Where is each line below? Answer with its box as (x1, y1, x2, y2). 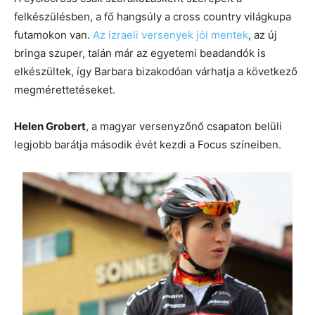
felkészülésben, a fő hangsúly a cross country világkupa (14, 9, 291, 23)
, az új (248, 27, 277, 41)
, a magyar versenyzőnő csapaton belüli (86, 119, 282, 133)
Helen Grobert (14, 119, 86, 133)
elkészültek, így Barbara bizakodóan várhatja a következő (14, 64, 297, 78)
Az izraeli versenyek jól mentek (93, 27, 248, 41)
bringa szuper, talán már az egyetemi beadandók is (14, 46, 266, 60)
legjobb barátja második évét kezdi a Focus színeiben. (14, 137, 281, 151)
